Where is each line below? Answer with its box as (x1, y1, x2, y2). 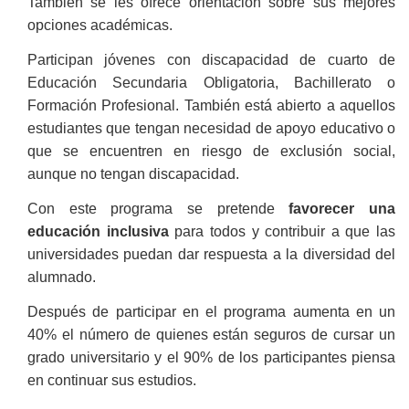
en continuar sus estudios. (27, 372, 196, 388)
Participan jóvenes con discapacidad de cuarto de (27, 51, 395, 68)
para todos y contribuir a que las (168, 223, 395, 239)
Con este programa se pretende (27, 200, 289, 216)
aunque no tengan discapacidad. (27, 165, 239, 182)
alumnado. (27, 268, 96, 285)
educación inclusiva (27, 223, 169, 239)
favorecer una (288, 200, 396, 216)
